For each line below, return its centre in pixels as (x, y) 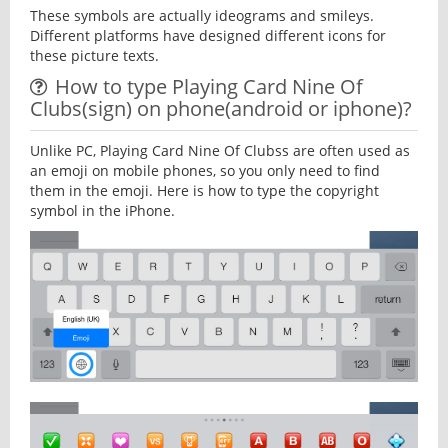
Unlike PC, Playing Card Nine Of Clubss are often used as (220, 150)
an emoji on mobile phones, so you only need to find (205, 170)
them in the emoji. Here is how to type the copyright (204, 190)
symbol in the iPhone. (102, 210)
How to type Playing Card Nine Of (209, 86)
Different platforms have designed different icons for (208, 35)
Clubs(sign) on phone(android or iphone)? (221, 108)
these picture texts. (94, 55)
